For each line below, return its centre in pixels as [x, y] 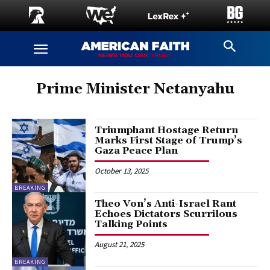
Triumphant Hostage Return [167, 130]
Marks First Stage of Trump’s [169, 140]
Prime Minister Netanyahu [135, 89]
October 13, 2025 [122, 171]
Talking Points [131, 224]
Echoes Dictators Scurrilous [166, 214]
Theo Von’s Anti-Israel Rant [166, 204]
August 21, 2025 [120, 245]
